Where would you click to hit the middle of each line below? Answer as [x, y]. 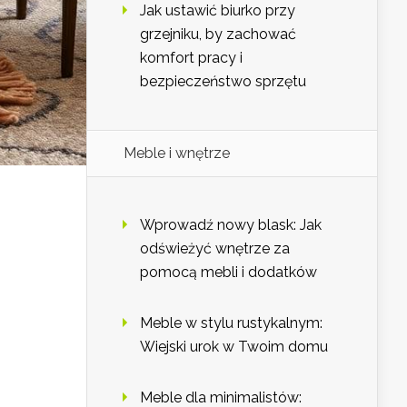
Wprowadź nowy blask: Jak [231, 225]
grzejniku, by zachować [218, 35]
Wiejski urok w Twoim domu [234, 347]
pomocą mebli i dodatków [228, 273]
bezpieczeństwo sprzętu [223, 82]
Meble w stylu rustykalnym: [231, 323]
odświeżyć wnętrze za [215, 249]
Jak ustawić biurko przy [218, 11]
